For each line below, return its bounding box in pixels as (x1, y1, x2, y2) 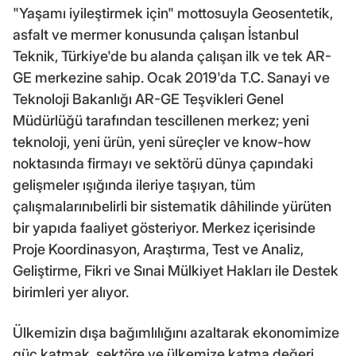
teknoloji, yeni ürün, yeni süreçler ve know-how (13, 133, 311, 150)
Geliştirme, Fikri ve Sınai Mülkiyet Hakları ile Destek (13, 261, 339, 279)
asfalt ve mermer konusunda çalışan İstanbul (13, 25, 299, 43)
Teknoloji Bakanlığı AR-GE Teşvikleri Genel (13, 90, 284, 107)
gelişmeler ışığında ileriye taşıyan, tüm (13, 176, 256, 193)
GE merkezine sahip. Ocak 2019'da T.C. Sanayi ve (13, 68, 330, 86)
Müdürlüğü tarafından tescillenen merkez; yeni (13, 111, 309, 129)
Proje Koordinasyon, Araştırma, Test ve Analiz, (13, 240, 304, 257)
